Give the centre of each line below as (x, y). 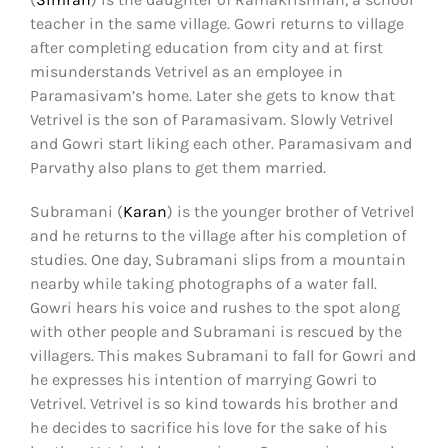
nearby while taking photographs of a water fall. (203, 283)
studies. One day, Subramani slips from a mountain (218, 259)
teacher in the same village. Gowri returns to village (217, 23)
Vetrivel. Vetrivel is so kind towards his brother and (214, 403)
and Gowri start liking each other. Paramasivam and (221, 143)
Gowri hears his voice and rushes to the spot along (215, 307)
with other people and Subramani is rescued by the (216, 331)
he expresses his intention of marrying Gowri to (203, 379)
